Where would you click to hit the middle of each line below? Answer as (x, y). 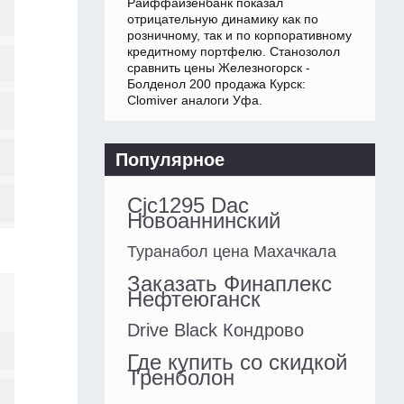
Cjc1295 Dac (188, 206)
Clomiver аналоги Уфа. (195, 101)
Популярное (170, 160)
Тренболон (181, 378)
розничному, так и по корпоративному (239, 36)
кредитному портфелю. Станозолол (234, 52)
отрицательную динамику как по (223, 19)
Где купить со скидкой (237, 363)
